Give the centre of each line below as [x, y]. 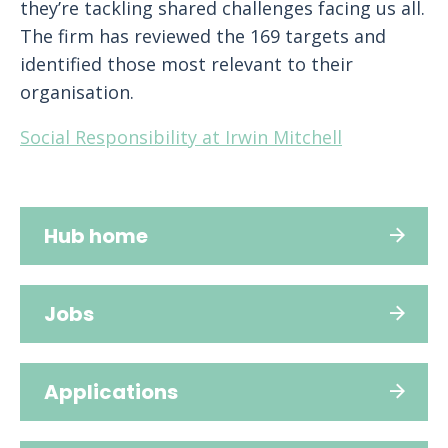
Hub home [96, 236]
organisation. [77, 92]
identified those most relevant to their [186, 64]
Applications [111, 392]
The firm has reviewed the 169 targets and [203, 36]
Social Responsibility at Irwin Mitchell [181, 137]
